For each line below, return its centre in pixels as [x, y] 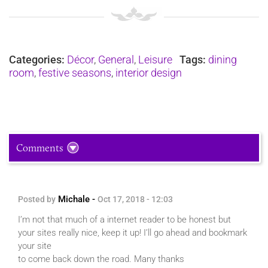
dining [223, 59]
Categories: [37, 59]
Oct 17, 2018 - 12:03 [135, 200]
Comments [40, 148]
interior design [149, 72]
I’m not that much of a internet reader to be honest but [124, 220]
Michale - [77, 200]
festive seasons [75, 72]
